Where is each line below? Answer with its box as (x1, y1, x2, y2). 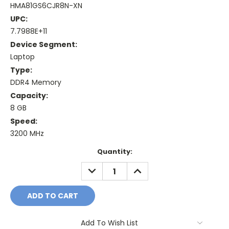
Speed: (10, 116, 37, 127)
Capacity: (10, 90, 48, 101)
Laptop (10, 52, 35, 62)
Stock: (10, 156, 34, 167)
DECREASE (84, 162, 122, 173)
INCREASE (129, 162, 166, 173)
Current (10, 147, 39, 157)
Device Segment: (10, 39, 77, 50)
